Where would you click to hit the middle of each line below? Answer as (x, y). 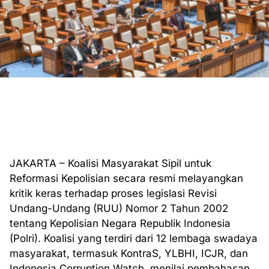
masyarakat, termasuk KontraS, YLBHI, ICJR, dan (129, 253)
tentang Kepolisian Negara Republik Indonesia (120, 223)
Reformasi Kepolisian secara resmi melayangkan (126, 178)
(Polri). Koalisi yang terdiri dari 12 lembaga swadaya (134, 238)
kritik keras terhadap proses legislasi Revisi (113, 193)
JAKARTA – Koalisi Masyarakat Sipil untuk (110, 163)
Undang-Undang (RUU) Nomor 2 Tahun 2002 (119, 208)
